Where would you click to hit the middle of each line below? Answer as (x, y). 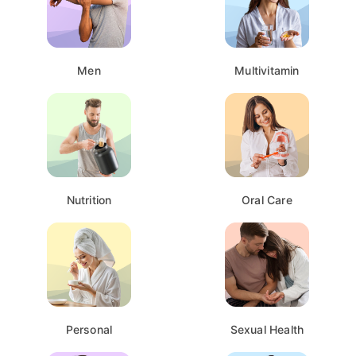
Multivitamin (267, 70)
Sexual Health (267, 329)
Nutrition (89, 199)
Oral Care (267, 199)
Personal (89, 329)
